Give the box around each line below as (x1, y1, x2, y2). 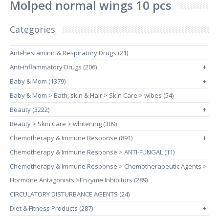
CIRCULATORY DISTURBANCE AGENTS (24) (10, 190, 130, 198)
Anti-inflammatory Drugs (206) (10, 63, 97, 71)
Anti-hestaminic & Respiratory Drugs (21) (10, 48, 128, 57)
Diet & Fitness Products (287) (10, 204, 93, 213)
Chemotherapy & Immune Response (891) (10, 133, 132, 142)
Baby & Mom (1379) (10, 77, 66, 86)
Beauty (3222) (10, 105, 49, 114)
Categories (10, 23, 55, 35)
